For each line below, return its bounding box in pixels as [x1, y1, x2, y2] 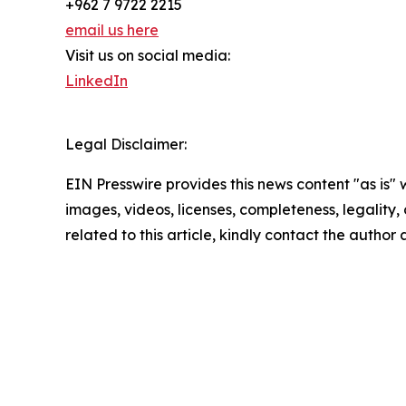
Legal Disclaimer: [65, 135, 187, 154]
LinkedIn [65, 72, 128, 91]
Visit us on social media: [65, 46, 230, 65]
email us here [65, 21, 159, 40]
